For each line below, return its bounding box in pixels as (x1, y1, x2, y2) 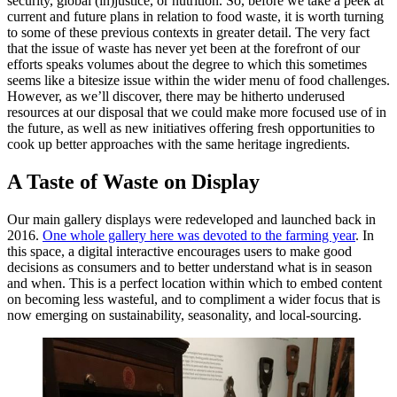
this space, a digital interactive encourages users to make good (7, 243, 352, 259)
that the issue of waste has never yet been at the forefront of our (7, 40, 360, 56)
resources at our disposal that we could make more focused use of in (7, 104, 386, 120)
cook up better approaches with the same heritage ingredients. (7, 136, 350, 152)
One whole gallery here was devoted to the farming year (43, 227, 355, 243)
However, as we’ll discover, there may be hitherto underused (7, 88, 345, 104)
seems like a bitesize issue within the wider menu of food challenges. (7, 72, 390, 88)
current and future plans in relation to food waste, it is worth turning (7, 8, 384, 24)
